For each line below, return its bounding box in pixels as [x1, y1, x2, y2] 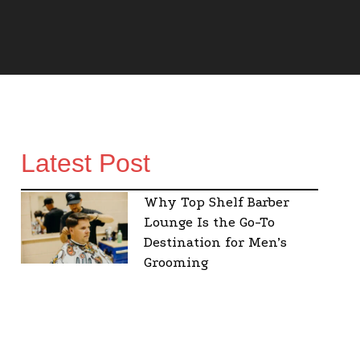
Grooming [143, 255, 209, 271]
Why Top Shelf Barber [143, 194, 289, 211]
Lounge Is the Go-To [143, 215, 275, 231]
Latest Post [20, 149, 150, 178]
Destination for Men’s [143, 235, 287, 251]
